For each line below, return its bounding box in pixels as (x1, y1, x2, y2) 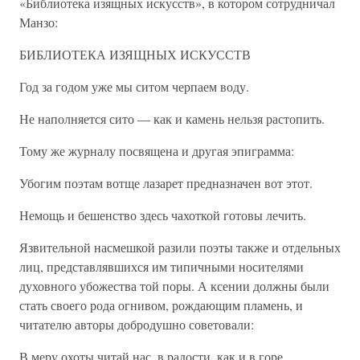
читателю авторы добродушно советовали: (19, 316, 254, 333)
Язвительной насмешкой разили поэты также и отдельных (19, 239, 341, 256)
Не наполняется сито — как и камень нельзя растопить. (19, 110, 325, 127)
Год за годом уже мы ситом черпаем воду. (19, 78, 249, 95)
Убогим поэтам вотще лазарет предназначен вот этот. (19, 174, 313, 191)
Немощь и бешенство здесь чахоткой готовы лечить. (19, 207, 306, 223)
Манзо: (19, 14, 58, 31)
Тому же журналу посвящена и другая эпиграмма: (19, 142, 294, 159)
